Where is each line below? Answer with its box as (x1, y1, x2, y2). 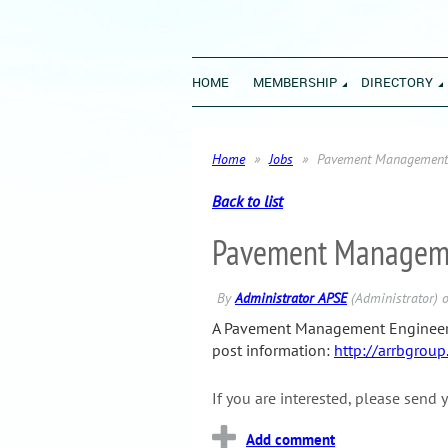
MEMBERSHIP (253, 73, 337, 91)
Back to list (212, 191, 283, 211)
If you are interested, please (212, 387, 400, 408)
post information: (212, 340, 334, 360)
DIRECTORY (361, 73, 433, 91)
